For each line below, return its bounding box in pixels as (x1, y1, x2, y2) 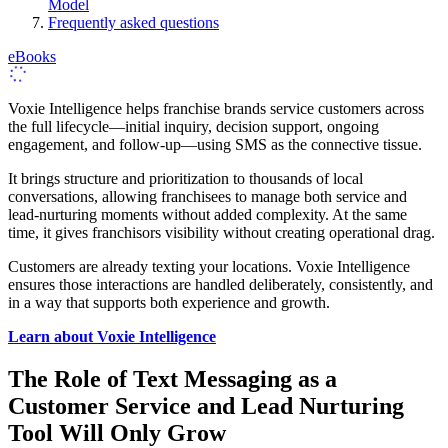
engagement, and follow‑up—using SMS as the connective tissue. (8, 136, 422, 154)
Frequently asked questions (48, 14, 219, 32)
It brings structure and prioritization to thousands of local (8, 170, 363, 188)
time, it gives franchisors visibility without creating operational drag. (8, 224, 435, 242)
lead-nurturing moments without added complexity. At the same (8, 206, 407, 224)
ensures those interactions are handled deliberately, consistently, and (8, 276, 433, 294)
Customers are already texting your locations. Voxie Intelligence (8, 258, 410, 276)
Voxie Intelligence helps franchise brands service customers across (8, 100, 424, 118)
